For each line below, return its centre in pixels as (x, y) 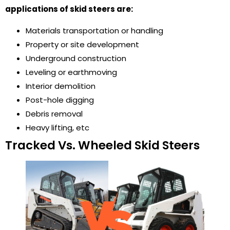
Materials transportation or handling (94, 30)
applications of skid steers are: (69, 9)
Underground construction (76, 58)
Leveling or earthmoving (71, 72)
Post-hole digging (60, 100)
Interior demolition (61, 86)
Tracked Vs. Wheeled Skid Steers (102, 145)
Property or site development (82, 44)
